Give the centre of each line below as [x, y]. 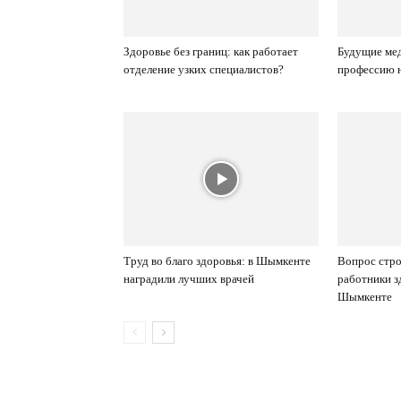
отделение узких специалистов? [205, 69]
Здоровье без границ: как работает [211, 51]
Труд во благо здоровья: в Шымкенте [217, 261]
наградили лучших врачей [189, 279]
